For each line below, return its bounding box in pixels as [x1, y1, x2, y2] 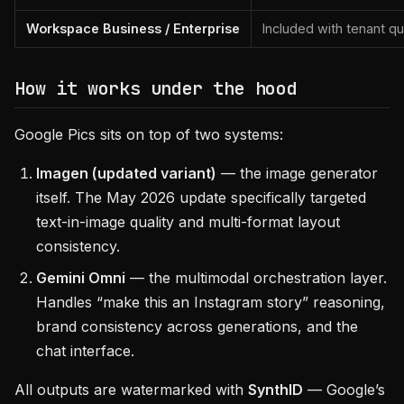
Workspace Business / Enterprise [26, 21, 240, 36]
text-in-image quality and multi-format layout [36, 213, 340, 231]
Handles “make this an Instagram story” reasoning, [36, 293, 385, 311]
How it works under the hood [14, 77, 298, 100]
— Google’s [303, 381, 385, 399]
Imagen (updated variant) [36, 164, 216, 182]
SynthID [248, 381, 303, 399]
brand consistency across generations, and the [36, 317, 358, 335]
